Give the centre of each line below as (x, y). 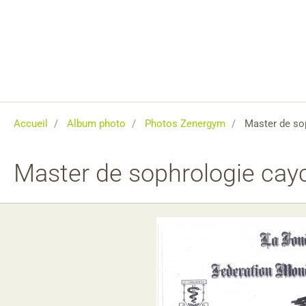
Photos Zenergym (185, 124)
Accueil (31, 124)
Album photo (96, 124)
